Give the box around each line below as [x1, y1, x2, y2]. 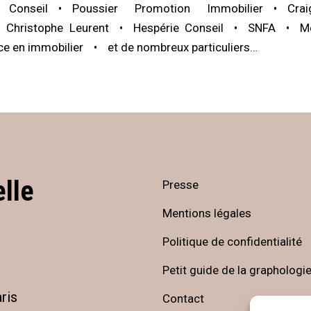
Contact [162, 291, 204, 305]
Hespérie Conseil [133, 20, 224, 35]
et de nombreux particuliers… [108, 40, 258, 54]
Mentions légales [162, 205, 251, 220]
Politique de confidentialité [162, 234, 302, 249]
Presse [162, 177, 199, 192]
